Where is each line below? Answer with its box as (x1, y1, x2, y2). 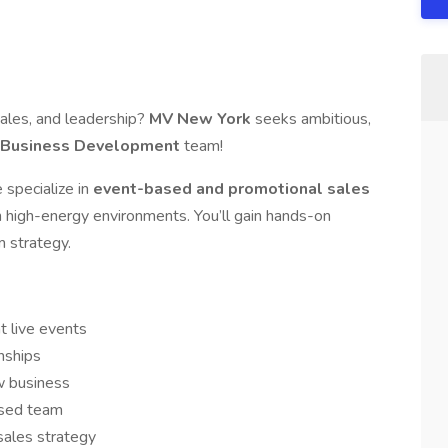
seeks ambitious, (255, 108, 371, 130)
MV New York (149, 108, 255, 130)
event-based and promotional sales (93, 178, 370, 200)
